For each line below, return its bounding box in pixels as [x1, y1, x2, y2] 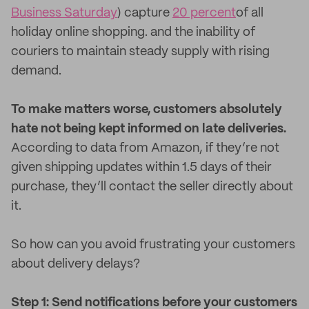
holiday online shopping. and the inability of [11, 26, 255, 39]
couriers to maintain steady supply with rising [11, 46, 270, 58]
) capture [117, 7, 172, 19]
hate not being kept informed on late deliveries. [11, 123, 286, 135]
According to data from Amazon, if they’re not [11, 142, 279, 154]
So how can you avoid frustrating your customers [11, 239, 295, 251]
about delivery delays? [11, 258, 140, 270]
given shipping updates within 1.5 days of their [11, 161, 272, 174]
